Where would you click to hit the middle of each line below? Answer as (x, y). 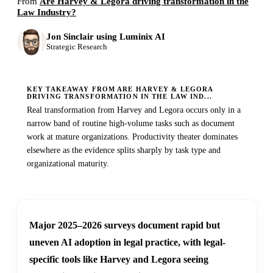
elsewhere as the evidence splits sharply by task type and (124, 151)
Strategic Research (77, 46)
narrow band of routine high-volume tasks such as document (131, 124)
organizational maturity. (68, 164)
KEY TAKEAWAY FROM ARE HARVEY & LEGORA (120, 89)
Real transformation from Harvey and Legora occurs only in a (134, 110)
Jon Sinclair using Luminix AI (106, 36)
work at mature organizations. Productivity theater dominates (132, 137)
